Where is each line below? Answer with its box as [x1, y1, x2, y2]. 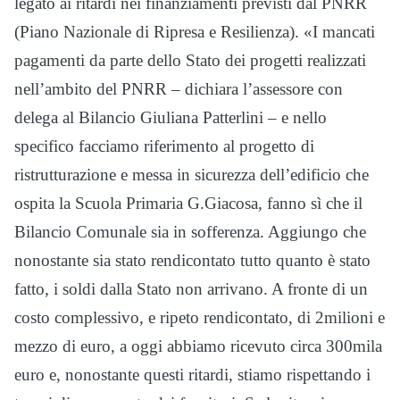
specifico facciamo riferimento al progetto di [14, 137, 314, 155]
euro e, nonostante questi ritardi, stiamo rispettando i [14, 365, 371, 384]
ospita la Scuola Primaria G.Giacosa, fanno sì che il [14, 194, 362, 212]
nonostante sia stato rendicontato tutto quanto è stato [14, 251, 371, 270]
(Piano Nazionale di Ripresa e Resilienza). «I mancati [14, 22, 375, 41]
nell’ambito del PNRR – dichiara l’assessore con [14, 79, 343, 98]
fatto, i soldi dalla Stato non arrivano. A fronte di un [14, 279, 368, 298]
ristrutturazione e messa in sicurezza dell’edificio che [14, 165, 369, 184]
